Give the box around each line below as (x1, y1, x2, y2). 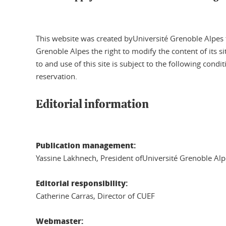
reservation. (36, 71, 77, 81)
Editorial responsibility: (36, 178, 128, 189)
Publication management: (36, 140, 136, 151)
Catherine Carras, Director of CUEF (36, 191, 155, 201)
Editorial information (36, 99, 149, 110)
